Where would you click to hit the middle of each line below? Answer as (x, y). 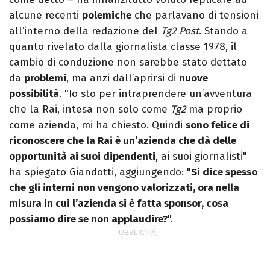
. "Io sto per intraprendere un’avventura (155, 94)
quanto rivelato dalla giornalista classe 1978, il (123, 47)
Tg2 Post (180, 31)
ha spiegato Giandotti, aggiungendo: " (100, 172)
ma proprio (214, 110)
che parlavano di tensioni (195, 16)
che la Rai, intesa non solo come (90, 110)
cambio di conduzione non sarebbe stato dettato (128, 63)
